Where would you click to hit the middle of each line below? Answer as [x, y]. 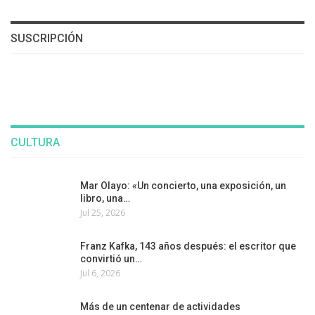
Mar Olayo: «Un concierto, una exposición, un [183, 186]
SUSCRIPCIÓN [47, 39]
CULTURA [35, 142]
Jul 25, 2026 [103, 213]
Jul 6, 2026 [100, 274]
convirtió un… [111, 259]
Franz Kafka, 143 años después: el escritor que [188, 246]
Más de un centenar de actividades [160, 306]
